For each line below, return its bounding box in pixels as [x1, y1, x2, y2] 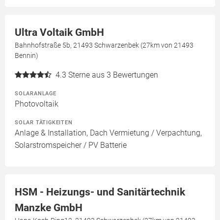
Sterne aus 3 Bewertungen [68, 70, 158, 80]
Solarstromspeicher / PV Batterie [15, 140, 127, 150]
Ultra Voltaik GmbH [15, 27, 104, 38]
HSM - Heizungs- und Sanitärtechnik [15, 186, 185, 198]
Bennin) [15, 52, 38, 59]
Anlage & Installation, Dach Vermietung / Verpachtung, [15, 128, 202, 137]
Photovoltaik [15, 99, 58, 109]
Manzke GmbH [15, 202, 82, 214]
